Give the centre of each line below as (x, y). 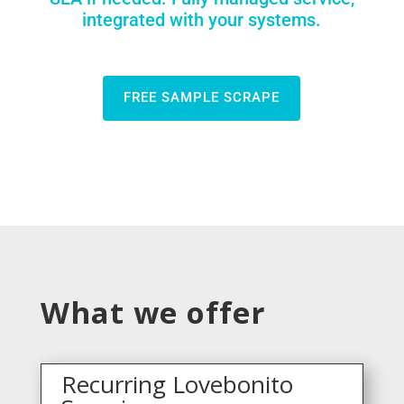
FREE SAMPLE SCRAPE (202, 98)
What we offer (153, 312)
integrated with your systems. (202, 19)
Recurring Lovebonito (178, 384)
